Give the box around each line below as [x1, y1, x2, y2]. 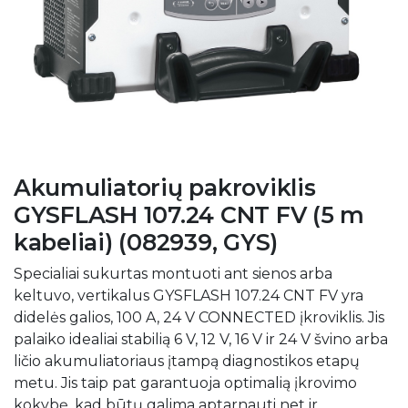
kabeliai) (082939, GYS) [14, 228, 279, 256]
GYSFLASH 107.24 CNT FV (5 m [14, 200, 365, 229]
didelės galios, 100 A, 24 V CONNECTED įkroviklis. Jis [14, 308, 384, 326]
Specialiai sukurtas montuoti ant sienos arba [14, 264, 332, 282]
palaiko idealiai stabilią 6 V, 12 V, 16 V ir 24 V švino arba [14, 330, 388, 348]
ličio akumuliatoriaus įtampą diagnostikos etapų [14, 352, 360, 370]
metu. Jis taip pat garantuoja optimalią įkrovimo [14, 373, 357, 392]
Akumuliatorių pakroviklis [14, 173, 316, 201]
